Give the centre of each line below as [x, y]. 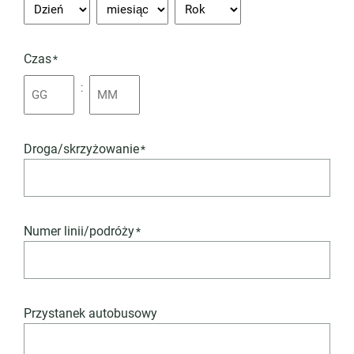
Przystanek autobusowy [90, 313]
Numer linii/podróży [79, 231]
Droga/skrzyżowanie [81, 149]
